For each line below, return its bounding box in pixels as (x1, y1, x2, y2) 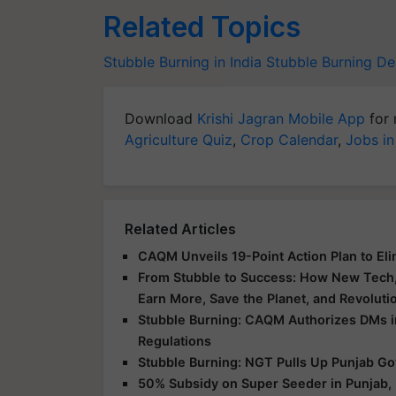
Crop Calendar (240, 131, 338, 148)
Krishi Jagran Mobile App (197, 110, 365, 127)
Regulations (138, 333, 211, 348)
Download (125, 110, 197, 127)
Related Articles (125, 220, 236, 238)
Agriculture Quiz (125, 131, 232, 148)
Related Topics (103, 10, 301, 44)
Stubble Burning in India (103, 53, 262, 71)
